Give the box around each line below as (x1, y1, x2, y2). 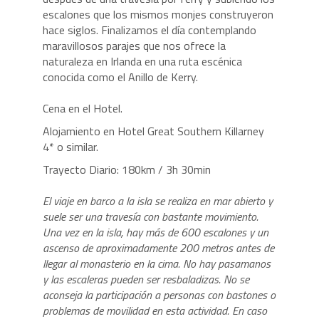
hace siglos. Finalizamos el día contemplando (42, 21, 256, 38)
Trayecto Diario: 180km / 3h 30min (42, 160, 211, 178)
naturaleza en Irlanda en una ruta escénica (42, 52, 242, 70)
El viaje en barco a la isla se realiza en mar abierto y (42, 192, 273, 209)
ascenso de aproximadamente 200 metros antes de (42, 239, 274, 256)
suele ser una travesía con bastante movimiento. (42, 207, 258, 225)
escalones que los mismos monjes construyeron (42, 5, 273, 23)
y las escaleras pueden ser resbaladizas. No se (42, 270, 249, 288)
